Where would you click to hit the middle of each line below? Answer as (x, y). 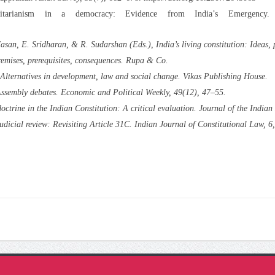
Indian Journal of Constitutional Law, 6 (203, 124)
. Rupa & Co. (144, 60)
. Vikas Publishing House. (223, 76)
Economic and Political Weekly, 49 (121, 92)
